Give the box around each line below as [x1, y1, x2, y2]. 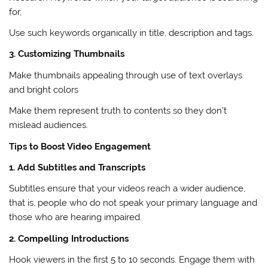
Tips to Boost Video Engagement [9, 141, 151, 152]
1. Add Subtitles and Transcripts [9, 162, 146, 173]
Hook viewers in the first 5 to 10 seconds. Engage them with [9, 254, 255, 266]
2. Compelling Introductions [9, 233, 129, 244]
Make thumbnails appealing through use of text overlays [9, 69, 243, 81]
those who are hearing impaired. [9, 212, 142, 223]
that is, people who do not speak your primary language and [9, 197, 258, 209]
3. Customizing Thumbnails [9, 48, 125, 60]
